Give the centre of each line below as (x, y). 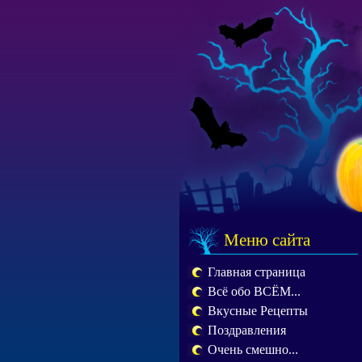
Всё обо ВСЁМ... (254, 291)
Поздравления (247, 330)
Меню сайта (267, 240)
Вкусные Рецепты (258, 311)
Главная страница (257, 272)
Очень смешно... (253, 349)
